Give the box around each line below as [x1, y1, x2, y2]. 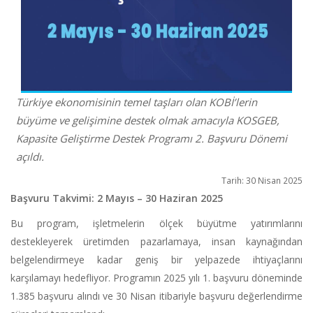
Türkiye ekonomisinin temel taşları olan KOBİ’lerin [16, 95, 257, 110]
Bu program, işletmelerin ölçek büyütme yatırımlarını [10, 217, 303, 231]
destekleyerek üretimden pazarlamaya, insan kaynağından [10, 235, 303, 249]
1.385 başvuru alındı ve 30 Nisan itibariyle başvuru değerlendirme [10, 289, 303, 303]
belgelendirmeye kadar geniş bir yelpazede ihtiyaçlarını [10, 253, 303, 267]
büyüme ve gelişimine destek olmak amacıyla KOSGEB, [16, 113, 279, 128]
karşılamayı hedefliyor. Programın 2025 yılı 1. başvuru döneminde [10, 271, 303, 285]
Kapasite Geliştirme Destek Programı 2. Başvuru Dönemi [16, 131, 287, 146]
